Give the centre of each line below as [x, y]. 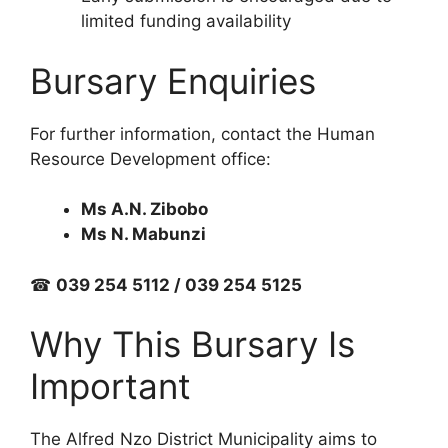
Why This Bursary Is [192, 344]
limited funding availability [186, 21]
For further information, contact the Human [202, 133]
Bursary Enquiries [173, 80]
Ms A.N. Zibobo [144, 209]
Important [110, 386]
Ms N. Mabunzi [143, 234]
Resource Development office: [150, 158]
